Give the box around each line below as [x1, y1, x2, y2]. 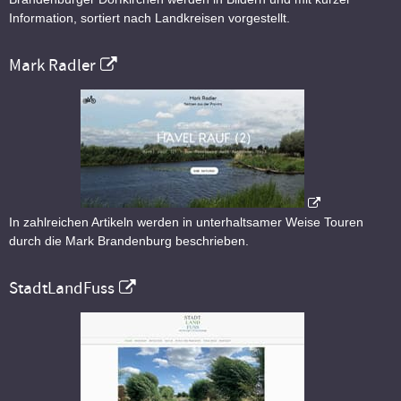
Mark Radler [9, 55, 96, 77]
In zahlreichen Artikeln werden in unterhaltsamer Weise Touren [9, 215, 363, 230]
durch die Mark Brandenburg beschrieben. [9, 234, 249, 249]
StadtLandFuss [9, 277, 115, 300]
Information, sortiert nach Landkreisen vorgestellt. [9, 11, 290, 26]
